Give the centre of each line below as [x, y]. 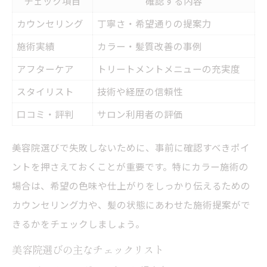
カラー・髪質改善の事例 [150, 46]
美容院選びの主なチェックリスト [88, 249]
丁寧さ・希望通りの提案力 [154, 23]
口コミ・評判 [45, 114]
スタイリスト [45, 91]
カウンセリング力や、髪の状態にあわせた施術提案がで [131, 204]
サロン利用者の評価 [140, 114]
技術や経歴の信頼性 [140, 91]
